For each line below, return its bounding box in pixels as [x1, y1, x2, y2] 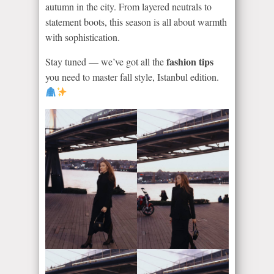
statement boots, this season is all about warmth [45, 15, 227, 28]
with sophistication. [45, 30, 120, 43]
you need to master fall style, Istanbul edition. [45, 70, 219, 83]
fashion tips [166, 54, 213, 68]
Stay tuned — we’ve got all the [45, 54, 166, 68]
